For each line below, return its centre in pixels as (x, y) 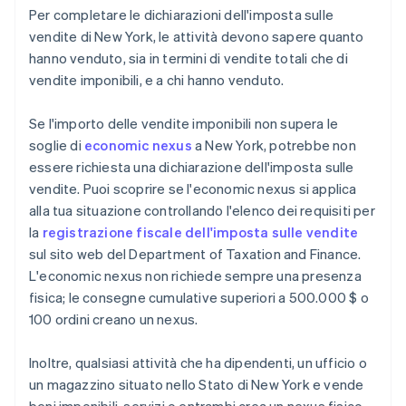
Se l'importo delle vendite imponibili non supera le (184, 124)
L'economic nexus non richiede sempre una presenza (195, 276)
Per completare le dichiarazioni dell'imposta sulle (182, 15)
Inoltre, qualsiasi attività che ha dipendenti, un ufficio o (198, 363)
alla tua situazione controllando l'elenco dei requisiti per (202, 211)
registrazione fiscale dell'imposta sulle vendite (200, 232)
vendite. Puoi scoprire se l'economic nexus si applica (193, 189)
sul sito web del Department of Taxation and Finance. (195, 254)
